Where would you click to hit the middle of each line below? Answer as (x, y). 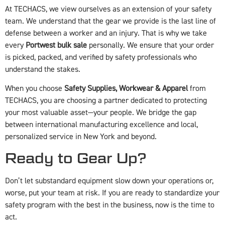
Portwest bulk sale (56, 45)
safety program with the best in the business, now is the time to (110, 205)
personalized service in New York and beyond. (81, 137)
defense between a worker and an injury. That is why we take (106, 33)
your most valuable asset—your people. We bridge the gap (101, 113)
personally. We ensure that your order (150, 45)
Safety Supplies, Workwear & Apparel (126, 89)
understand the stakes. (43, 70)
